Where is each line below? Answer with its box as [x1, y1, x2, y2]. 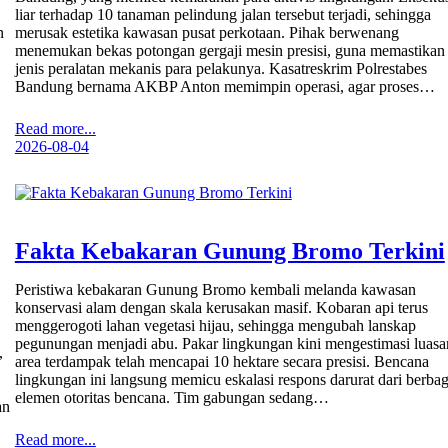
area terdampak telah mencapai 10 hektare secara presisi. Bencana [14, 353, 429, 371]
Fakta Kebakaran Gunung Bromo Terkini [14, 238, 445, 265]
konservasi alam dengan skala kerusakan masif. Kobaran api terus [14, 299, 428, 317]
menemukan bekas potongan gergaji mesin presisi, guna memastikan [14, 41, 445, 59]
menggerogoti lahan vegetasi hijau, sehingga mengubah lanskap [14, 317, 416, 335]
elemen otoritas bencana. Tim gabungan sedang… [14, 389, 329, 407]
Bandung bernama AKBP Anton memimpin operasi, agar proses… [14, 77, 435, 95]
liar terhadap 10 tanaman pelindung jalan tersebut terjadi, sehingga [14, 5, 431, 23]
